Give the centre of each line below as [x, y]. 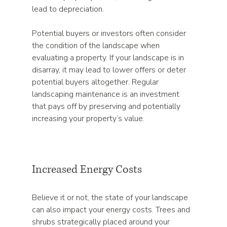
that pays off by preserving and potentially [107, 106]
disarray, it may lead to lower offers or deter [110, 70]
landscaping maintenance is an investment [107, 94]
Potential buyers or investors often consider [110, 33]
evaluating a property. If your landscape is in [109, 58]
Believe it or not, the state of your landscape [111, 198]
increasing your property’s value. [88, 119]
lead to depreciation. [69, 9]
